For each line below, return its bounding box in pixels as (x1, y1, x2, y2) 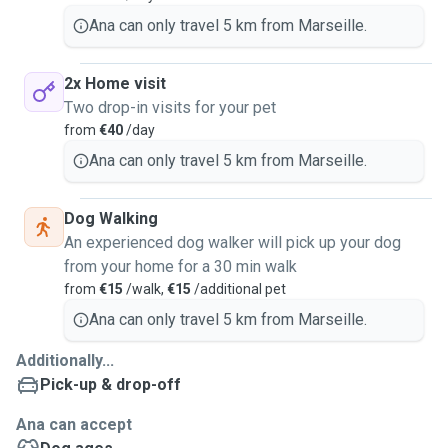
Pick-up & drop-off (40, 375, 181, 394)
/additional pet (191, 281, 286, 297)
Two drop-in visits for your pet (64, 98, 276, 117)
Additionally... (16, 351, 114, 370)
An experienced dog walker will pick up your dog (64, 233, 401, 252)
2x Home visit (64, 74, 166, 93)
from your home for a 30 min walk (64, 257, 297, 276)
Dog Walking (64, 209, 158, 228)
